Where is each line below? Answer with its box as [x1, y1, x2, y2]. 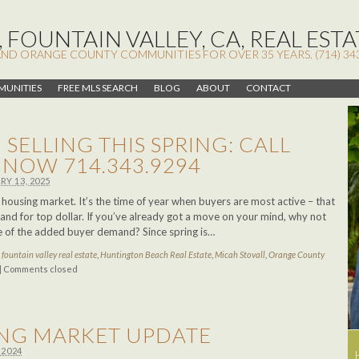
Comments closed [3, 264, 78, 274]
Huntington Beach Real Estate [100, 249, 212, 260]
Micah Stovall [215, 249, 265, 260]
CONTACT [246, 82, 291, 94]
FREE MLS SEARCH [58, 82, 138, 94]
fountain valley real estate [2, 249, 97, 260]
